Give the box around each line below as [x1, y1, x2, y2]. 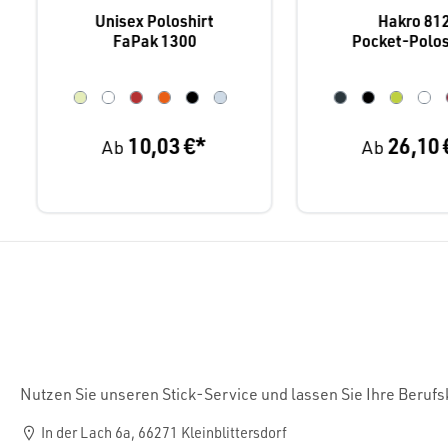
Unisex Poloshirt [94, 9, 214, 31]
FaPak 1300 [112, 29, 197, 51]
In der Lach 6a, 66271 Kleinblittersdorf [38, 423, 287, 443]
